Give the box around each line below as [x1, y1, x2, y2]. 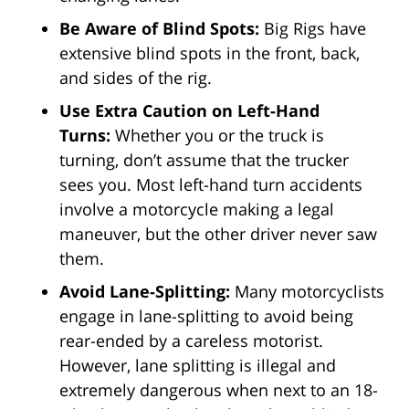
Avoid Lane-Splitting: [59, 280, 235, 303]
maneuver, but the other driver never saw [59, 223, 377, 246]
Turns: [59, 124, 115, 147]
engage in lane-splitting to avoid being [59, 305, 353, 328]
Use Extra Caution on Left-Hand [59, 100, 320, 122]
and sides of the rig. [59, 67, 212, 89]
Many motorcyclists [235, 280, 384, 303]
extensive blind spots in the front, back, [59, 42, 360, 65]
